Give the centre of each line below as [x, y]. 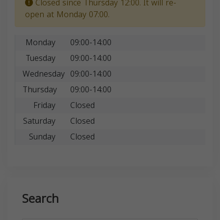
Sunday [42, 137]
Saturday [39, 121]
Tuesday [40, 58]
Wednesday [44, 74]
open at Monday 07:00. [67, 14]
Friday [44, 105]
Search [41, 199]
